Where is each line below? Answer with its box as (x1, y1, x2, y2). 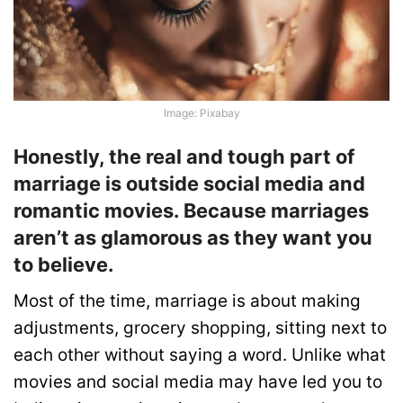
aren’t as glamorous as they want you (13, 225, 372, 249)
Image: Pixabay (163, 106, 240, 121)
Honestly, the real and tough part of (13, 144, 354, 168)
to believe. (13, 252, 114, 276)
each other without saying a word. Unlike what (13, 344, 386, 365)
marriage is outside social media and (13, 171, 365, 195)
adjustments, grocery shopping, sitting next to (13, 317, 387, 338)
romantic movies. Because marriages (13, 198, 369, 222)
